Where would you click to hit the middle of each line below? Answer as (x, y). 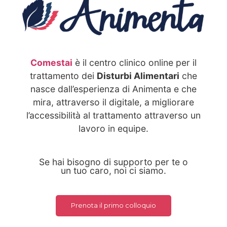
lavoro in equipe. (113, 128)
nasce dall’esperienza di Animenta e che (113, 89)
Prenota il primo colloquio (113, 206)
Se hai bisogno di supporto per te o (113, 162)
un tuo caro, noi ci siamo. (113, 171)
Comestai (51, 62)
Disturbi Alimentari (138, 75)
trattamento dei (63, 75)
